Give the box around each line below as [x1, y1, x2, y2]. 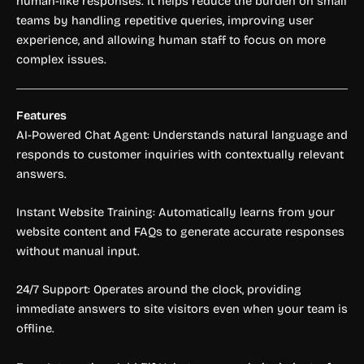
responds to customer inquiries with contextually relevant [16, 146, 344, 162]
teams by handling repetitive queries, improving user [16, 13, 314, 28]
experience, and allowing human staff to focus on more [16, 32, 326, 48]
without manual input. [16, 243, 140, 258]
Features [16, 107, 67, 123]
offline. [16, 321, 54, 336]
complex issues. [16, 52, 106, 67]
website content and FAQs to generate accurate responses [16, 223, 344, 239]
